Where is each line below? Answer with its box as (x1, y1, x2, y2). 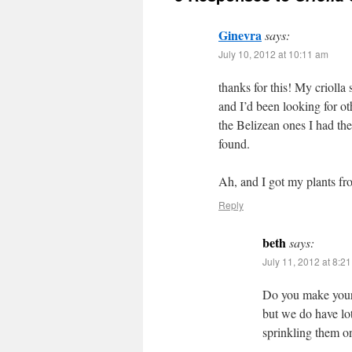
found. (218, 135, 250, 152)
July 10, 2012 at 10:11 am (218, 47, 328, 60)
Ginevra (218, 26, 262, 44)
